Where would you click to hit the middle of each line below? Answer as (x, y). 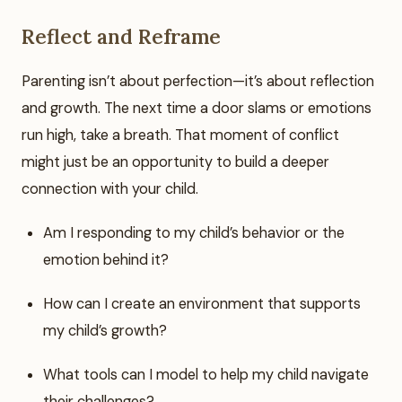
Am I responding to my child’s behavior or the (194, 232)
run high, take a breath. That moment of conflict (180, 135)
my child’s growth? (105, 331)
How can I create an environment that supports (202, 304)
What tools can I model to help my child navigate (206, 375)
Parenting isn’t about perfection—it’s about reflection (198, 81)
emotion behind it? (106, 259)
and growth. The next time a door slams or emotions (197, 108)
